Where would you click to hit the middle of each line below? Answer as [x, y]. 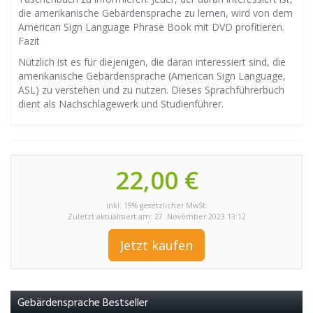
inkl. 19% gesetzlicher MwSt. [156, 205]
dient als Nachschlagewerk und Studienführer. [121, 104]
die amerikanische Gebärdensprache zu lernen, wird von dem [155, 13]
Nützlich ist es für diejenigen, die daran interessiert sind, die [152, 62]
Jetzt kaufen [156, 245]
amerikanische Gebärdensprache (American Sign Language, [152, 76]
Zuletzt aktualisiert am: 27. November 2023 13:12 [156, 217]
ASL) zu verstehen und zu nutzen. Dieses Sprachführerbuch [151, 90]
